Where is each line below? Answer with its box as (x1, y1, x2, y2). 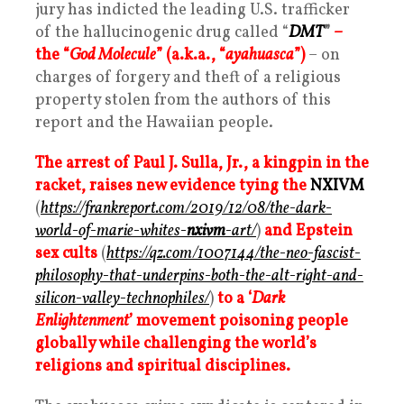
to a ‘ (217, 287, 252, 310)
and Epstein (264, 219, 353, 243)
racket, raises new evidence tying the (35, 174, 310, 197)
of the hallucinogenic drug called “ (35, 21, 289, 44)
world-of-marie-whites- (35, 219, 187, 243)
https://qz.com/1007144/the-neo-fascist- (106, 242, 361, 265)
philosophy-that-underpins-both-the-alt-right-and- (35, 264, 363, 288)
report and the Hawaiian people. (35, 111, 273, 134)
